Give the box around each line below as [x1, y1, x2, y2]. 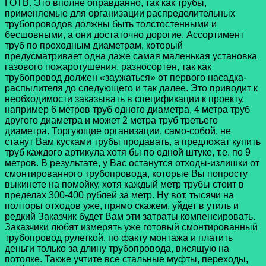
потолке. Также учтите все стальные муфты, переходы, [5, 254, 248, 264]
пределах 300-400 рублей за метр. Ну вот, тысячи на [5, 189, 234, 200]
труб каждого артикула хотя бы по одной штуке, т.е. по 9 [5, 147, 251, 157]
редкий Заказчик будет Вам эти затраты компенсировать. [5, 211, 255, 221]
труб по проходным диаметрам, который [5, 40, 183, 50]
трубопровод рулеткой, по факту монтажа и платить [5, 232, 233, 243]
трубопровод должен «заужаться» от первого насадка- [5, 72, 246, 83]
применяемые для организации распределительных [5, 8, 235, 18]
